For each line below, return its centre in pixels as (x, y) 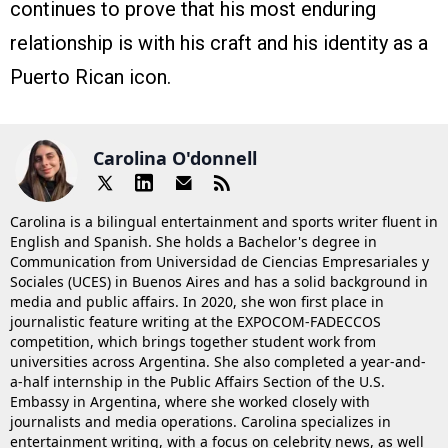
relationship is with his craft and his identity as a (219, 42)
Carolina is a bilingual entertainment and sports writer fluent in (224, 221)
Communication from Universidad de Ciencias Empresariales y (219, 261)
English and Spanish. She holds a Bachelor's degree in (193, 241)
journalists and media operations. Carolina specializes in (200, 421)
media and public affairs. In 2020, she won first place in (197, 301)
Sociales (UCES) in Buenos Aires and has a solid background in (219, 281)
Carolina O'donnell (175, 158)
